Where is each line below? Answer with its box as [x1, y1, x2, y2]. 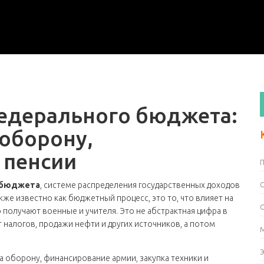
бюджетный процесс [68, 193, 148, 203]
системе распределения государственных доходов [44, 180, 240, 190]
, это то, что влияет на [148, 193, 233, 203]
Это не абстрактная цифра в [118, 206, 227, 216]
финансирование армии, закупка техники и [44, 253, 209, 263]
